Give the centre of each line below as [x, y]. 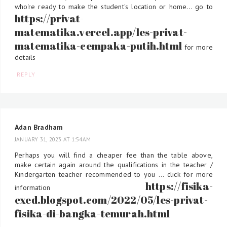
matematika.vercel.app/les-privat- [101, 32]
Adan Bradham [39, 127]
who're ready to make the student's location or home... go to [114, 6]
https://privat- [49, 18]
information [80, 187]
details [25, 57]
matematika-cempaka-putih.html [99, 46]
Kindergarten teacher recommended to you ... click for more [114, 174]
